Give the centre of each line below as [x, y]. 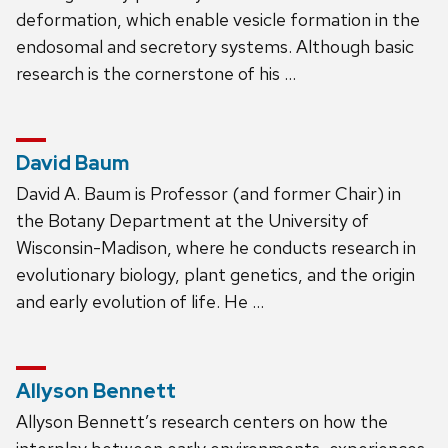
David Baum [72, 162]
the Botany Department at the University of [192, 220]
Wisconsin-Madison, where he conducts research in [216, 247]
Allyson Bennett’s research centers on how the [202, 421]
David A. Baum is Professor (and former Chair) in [208, 193]
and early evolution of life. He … [140, 301]
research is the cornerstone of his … [156, 73]
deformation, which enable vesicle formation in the [218, 19]
